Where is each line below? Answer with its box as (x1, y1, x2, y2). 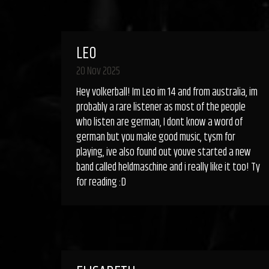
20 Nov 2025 (76, 63, 120, 80)
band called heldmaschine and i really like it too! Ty (76, 159, 260, 176)
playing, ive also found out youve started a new (76, 144, 251, 161)
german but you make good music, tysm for (76, 129, 235, 146)
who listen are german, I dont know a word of (76, 114, 243, 131)
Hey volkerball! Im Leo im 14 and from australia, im (76, 84, 258, 101)
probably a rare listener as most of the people (76, 99, 246, 116)
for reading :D (76, 174, 126, 191)
